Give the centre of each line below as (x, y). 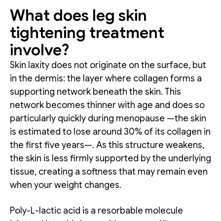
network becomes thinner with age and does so (107, 105)
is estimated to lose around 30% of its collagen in (110, 131)
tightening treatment (87, 32)
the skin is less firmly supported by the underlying (110, 158)
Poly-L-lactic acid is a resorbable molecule (96, 210)
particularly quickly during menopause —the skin (108, 118)
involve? (39, 50)
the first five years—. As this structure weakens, (107, 145)
